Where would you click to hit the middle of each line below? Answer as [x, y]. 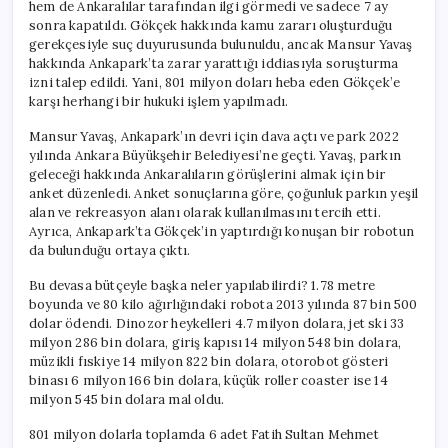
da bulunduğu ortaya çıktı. [110, 250]
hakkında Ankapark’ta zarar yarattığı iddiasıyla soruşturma [214, 63]
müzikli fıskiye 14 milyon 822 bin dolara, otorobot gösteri [209, 361]
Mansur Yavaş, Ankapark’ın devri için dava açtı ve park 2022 [214, 136]
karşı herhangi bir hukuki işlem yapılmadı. [159, 101]
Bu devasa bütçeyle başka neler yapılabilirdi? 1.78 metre [202, 285]
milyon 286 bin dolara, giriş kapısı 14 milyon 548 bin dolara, [215, 342]
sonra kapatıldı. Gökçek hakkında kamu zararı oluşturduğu [211, 25]
